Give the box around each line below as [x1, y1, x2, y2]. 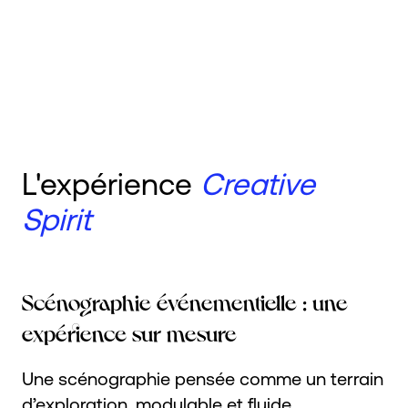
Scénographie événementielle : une [22, 287, 348, 314]
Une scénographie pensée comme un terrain [22, 367, 383, 389]
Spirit [22, 202, 91, 238]
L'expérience [22, 167, 200, 202]
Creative [200, 167, 315, 202]
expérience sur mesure [22, 318, 237, 345]
